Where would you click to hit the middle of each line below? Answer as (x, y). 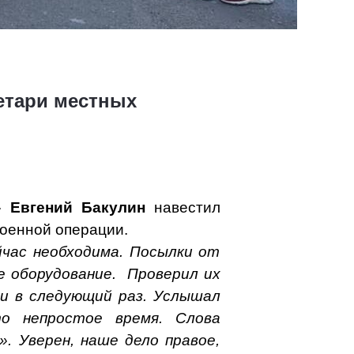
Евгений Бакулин (77, 207)
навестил (183, 207)
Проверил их (173, 274)
